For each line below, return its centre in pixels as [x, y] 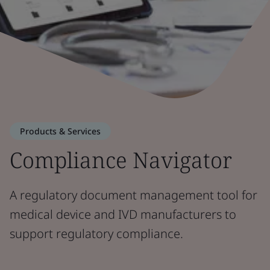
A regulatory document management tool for [133, 195]
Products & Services [60, 131]
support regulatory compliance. [96, 234]
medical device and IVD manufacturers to [123, 214]
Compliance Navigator [121, 160]
